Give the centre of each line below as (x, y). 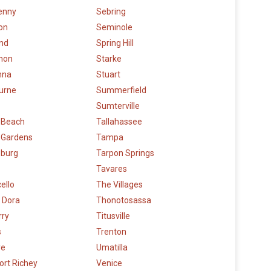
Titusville (113, 216)
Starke (109, 59)
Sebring (111, 12)
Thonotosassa (124, 201)
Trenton (111, 232)
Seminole (114, 28)
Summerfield (121, 90)
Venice (109, 263)
